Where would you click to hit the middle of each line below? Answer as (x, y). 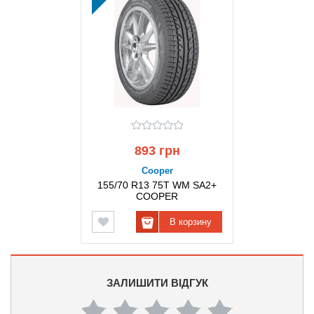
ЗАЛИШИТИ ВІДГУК (157, 283)
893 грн (157, 151)
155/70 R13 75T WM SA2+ (157, 185)
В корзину (191, 222)
